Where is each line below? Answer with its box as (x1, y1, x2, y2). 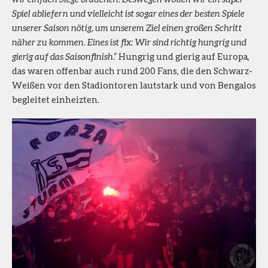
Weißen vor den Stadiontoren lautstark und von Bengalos (12, 79, 256, 90)
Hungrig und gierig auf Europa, (117, 50, 249, 62)
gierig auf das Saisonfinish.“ (12, 50, 117, 62)
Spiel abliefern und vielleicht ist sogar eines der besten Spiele (12, 7, 245, 19)
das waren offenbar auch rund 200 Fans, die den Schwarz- (12, 65, 252, 76)
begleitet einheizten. (12, 93, 99, 105)
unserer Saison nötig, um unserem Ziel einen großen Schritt (12, 22, 242, 33)
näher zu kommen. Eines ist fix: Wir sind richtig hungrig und (12, 36, 246, 47)
